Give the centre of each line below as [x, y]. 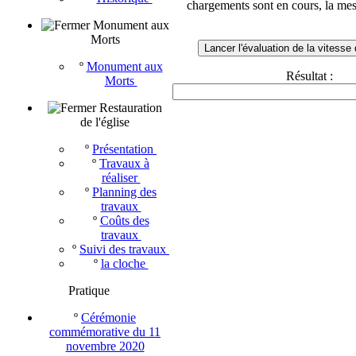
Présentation [124, 149]
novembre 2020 [105, 346]
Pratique [89, 290]
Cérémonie [108, 317]
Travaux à [124, 163]
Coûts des [124, 221]
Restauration [131, 108]
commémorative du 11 [105, 332]
